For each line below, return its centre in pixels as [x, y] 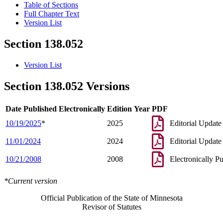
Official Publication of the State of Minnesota [111, 198]
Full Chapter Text [52, 14]
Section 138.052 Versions [67, 86]
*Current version [31, 181]
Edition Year [128, 109]
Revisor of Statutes [111, 207]
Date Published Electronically [55, 109]
